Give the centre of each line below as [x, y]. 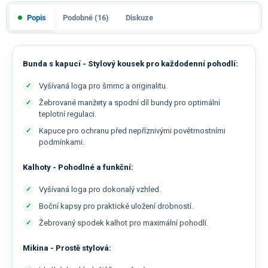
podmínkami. [62, 142]
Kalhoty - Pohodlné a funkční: [78, 167]
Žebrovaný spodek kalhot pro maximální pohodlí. [124, 223]
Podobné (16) [86, 17]
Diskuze [139, 17]
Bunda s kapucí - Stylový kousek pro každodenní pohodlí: [130, 64]
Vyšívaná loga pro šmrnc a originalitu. [103, 86]
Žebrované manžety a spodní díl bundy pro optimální [130, 103]
